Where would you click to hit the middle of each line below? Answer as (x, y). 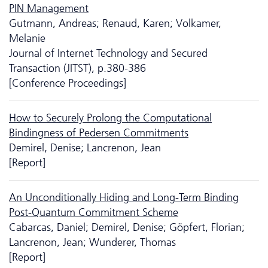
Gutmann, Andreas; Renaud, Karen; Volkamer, (115, 23)
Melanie (27, 38)
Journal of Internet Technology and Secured (108, 53)
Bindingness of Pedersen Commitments (99, 133)
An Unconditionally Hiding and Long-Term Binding (124, 197)
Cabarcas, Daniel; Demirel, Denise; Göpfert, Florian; (127, 227)
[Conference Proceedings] (68, 83)
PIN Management (49, 8)
